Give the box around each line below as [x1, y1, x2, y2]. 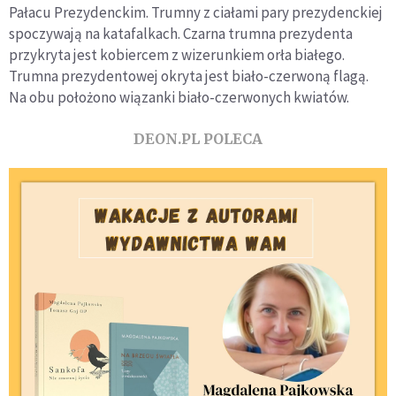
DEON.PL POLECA [133, 130, 263, 148]
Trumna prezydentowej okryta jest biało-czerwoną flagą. [9, 66, 369, 87]
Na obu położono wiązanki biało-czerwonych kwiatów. [9, 88, 349, 108]
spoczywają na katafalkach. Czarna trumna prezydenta [9, 24, 353, 44]
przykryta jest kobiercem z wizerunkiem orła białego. [9, 45, 345, 65]
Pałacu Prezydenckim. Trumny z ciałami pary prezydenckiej [9, 3, 383, 23]
